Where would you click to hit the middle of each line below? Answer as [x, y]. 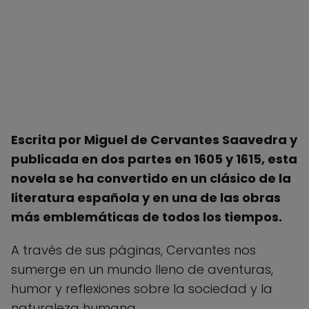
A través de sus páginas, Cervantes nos [133, 250]
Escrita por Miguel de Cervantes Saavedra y [154, 139]
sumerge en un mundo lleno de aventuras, [142, 269]
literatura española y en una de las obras [146, 197]
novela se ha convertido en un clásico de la [151, 178]
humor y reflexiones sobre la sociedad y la [142, 288]
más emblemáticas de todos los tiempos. [147, 217]
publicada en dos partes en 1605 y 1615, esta [154, 159]
